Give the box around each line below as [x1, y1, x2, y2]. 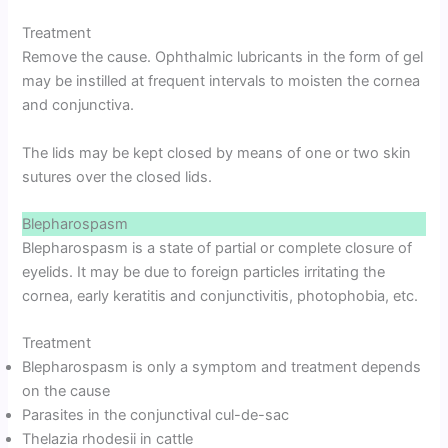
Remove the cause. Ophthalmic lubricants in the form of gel [22, 48, 424, 67]
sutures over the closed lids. [22, 167, 213, 186]
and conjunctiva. [22, 96, 135, 115]
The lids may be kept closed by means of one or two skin [22, 143, 412, 162]
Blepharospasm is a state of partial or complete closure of [22, 238, 413, 257]
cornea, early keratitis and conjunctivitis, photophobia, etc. [22, 286, 419, 305]
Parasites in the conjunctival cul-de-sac [22, 406, 290, 425]
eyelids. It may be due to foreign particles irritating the [22, 262, 386, 281]
